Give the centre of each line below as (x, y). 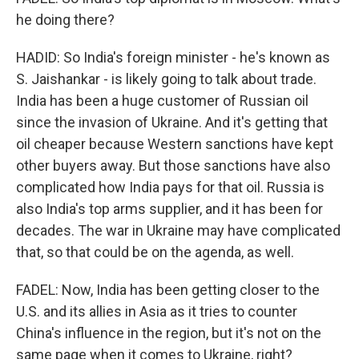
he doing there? (65, 20)
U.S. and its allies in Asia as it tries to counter (157, 311)
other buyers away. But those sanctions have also (173, 165)
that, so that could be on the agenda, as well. (155, 252)
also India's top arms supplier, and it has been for (169, 209)
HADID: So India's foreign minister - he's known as (173, 57)
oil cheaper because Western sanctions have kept (175, 144)
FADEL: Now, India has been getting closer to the (168, 290)
